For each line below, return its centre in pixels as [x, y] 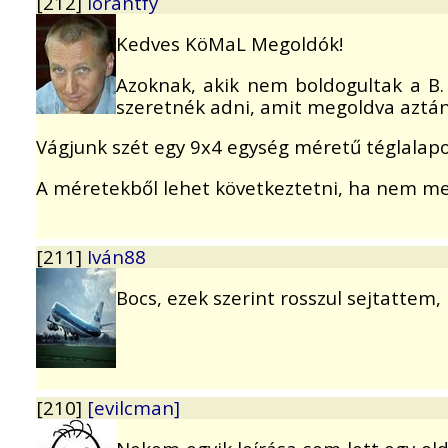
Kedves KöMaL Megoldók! [229, 43]
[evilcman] [133, 408]
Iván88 [116, 257]
